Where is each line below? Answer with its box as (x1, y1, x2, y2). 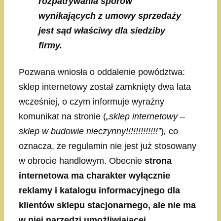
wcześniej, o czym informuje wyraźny (19, 96, 164, 107)
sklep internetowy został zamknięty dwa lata (19, 81, 191, 92)
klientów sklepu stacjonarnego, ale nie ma (19, 200, 196, 210)
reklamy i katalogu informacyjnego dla (19, 185, 180, 195)
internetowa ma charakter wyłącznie (19, 170, 170, 181)
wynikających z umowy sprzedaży (38, 11, 181, 21)
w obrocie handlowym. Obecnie (19, 155, 145, 166)
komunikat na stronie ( (19, 111, 106, 121)
